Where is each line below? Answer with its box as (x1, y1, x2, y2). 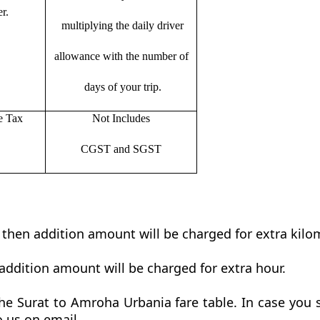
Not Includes (92, 111, 150, 124)
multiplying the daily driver (59, 19, 184, 31)
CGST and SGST (81, 142, 161, 155)
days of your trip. (81, 80, 161, 93)
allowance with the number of (54, 49, 189, 62)
